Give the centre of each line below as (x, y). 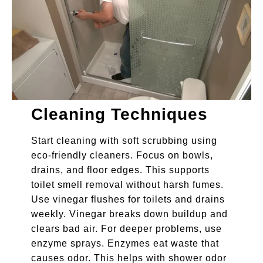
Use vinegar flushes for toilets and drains (128, 199)
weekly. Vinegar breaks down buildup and (129, 214)
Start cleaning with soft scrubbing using (124, 140)
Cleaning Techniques (119, 114)
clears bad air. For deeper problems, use (126, 228)
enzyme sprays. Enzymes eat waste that (125, 243)
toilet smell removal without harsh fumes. (127, 184)
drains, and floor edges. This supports (120, 170)
